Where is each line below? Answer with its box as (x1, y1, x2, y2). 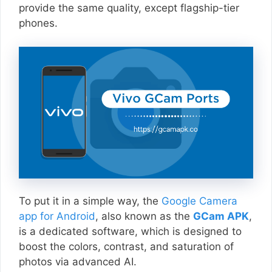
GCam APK (193, 210, 249, 223)
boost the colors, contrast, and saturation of (19, 240, 234, 253)
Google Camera (161, 195, 237, 208)
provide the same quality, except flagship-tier (19, 2, 239, 15)
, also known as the (95, 210, 193, 223)
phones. (19, 17, 58, 30)
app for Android (19, 210, 95, 223)
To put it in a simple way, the (19, 195, 161, 208)
